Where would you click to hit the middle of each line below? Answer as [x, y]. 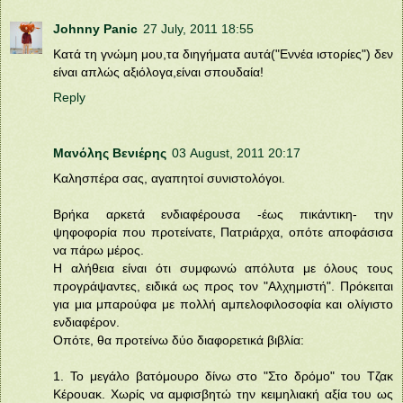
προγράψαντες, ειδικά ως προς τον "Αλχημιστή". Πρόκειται [223, 286]
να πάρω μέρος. [99, 250]
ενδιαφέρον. [86, 322]
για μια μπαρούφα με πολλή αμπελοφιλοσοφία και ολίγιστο [223, 304]
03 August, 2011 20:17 [236, 152]
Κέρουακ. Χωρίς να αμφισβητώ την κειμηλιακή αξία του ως [223, 394]
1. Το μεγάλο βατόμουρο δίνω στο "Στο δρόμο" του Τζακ [223, 376]
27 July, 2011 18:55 [198, 28]
